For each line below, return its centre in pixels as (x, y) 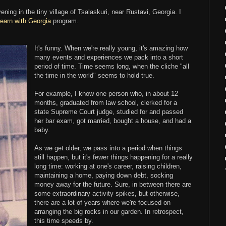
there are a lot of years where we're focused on (103, 203)
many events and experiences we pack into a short (109, 58)
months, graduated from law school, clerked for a (106, 103)
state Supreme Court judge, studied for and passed (109, 112)
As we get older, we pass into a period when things (108, 148)
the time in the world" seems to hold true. (95, 76)
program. (65, 21)
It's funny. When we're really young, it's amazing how (111, 48)
